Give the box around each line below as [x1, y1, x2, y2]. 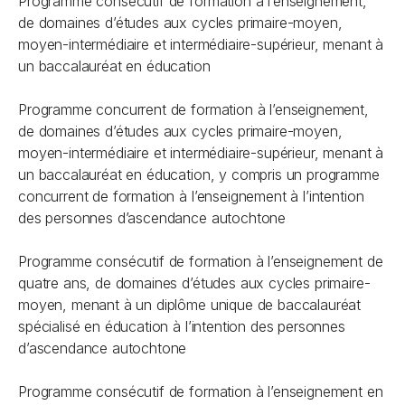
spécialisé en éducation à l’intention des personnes [18, 317, 345, 335]
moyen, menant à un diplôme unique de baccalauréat [18, 296, 362, 314]
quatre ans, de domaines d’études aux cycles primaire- [18, 274, 371, 292]
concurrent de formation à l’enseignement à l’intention [18, 187, 364, 205]
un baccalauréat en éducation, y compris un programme [18, 165, 380, 184]
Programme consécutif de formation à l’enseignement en [18, 382, 383, 400]
